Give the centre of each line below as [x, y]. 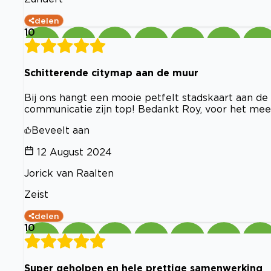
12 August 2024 [74, 152]
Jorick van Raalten [69, 173]
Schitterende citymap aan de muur [111, 73]
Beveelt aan [60, 130]
